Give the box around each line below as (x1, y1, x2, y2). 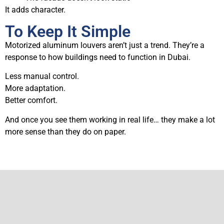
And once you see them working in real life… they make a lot (5, 114, 215, 124)
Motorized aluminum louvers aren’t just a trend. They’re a (5, 40, 204, 50)
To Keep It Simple (5, 21, 130, 41)
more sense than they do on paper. (5, 126, 126, 136)
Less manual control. (5, 71, 79, 81)
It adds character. (5, 5, 65, 15)
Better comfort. (5, 95, 57, 105)
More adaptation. (5, 83, 65, 93)
